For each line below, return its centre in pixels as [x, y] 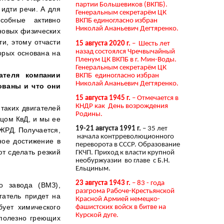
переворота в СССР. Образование [128, 145]
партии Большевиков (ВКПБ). [121, 5]
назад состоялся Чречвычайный [125, 51]
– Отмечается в [154, 98]
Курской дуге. [97, 215]
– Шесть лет [150, 43]
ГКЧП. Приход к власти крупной [125, 153]
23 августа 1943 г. [103, 183]
